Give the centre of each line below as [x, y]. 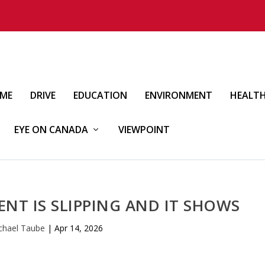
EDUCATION [100, 95]
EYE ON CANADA [51, 130]
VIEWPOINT [144, 130]
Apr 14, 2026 [78, 228]
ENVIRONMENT [179, 95]
